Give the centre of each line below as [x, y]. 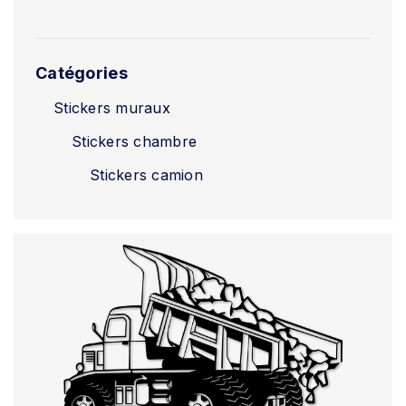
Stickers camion [146, 175]
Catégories [82, 73]
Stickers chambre [135, 141]
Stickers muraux [112, 108]
